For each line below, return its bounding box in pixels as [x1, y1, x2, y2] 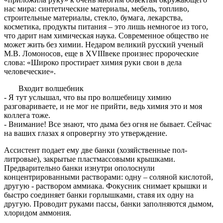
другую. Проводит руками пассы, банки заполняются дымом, [4, 200, 214, 209]
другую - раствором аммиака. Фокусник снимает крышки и [4, 182, 207, 191]
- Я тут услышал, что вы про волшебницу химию [4, 93, 171, 102]
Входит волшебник [18, 84, 84, 93]
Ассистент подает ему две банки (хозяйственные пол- [4, 146, 187, 155]
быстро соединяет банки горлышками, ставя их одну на [4, 191, 194, 200]
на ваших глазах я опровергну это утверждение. [4, 129, 167, 138]
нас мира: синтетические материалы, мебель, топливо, [4, 4, 189, 13]
